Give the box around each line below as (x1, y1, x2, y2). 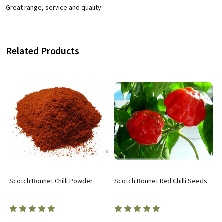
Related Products (6, 44, 79, 56)
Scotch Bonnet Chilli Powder (9, 176, 93, 185)
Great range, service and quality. (6, 2, 103, 12)
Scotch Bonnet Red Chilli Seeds (114, 176, 207, 185)
